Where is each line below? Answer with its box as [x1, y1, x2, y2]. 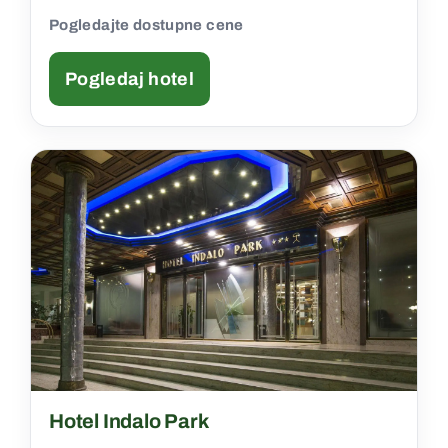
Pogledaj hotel [65, 68, 195, 89]
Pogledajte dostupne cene [49, 16, 244, 33]
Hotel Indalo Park [49, 409, 209, 432]
